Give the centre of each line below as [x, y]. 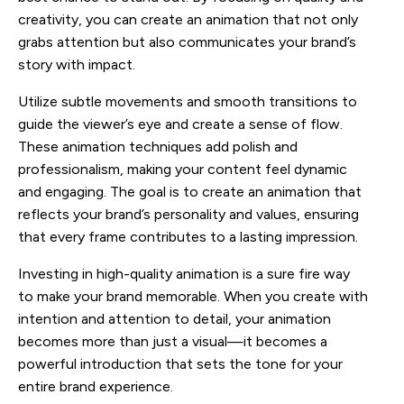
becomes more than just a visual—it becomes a [173, 341]
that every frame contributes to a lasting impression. [188, 236]
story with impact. [77, 64]
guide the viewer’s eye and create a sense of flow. [180, 124]
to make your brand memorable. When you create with [193, 296]
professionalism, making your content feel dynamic [183, 169]
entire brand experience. [96, 386]
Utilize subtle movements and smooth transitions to [188, 101]
